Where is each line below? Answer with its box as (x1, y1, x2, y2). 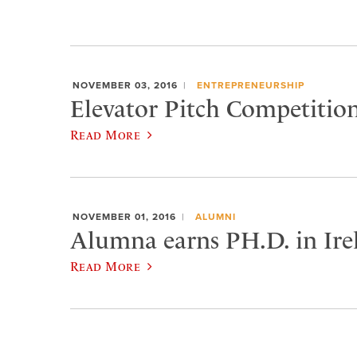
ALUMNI (194, 211, 236, 223)
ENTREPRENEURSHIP (196, 79, 304, 91)
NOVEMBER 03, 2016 (73, 79, 178, 91)
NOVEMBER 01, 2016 (73, 211, 176, 223)
